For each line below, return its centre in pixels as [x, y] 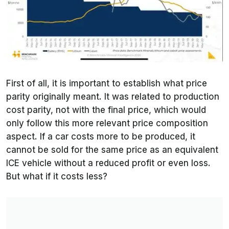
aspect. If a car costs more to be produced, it [101, 136]
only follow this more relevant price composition [107, 123]
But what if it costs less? [57, 176]
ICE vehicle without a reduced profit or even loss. [108, 163]
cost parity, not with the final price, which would [106, 110]
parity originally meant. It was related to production [113, 96]
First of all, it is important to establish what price [107, 83]
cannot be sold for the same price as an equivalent [112, 150]
